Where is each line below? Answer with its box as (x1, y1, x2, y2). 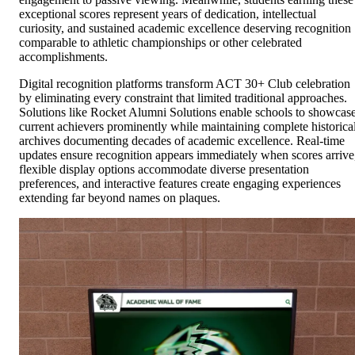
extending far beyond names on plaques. (19, 191, 220, 205)
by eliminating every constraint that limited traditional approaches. (19, 91, 347, 105)
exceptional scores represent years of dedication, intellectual (19, 7, 316, 21)
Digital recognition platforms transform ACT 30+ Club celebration (19, 77, 350, 91)
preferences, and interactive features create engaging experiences (19, 177, 341, 191)
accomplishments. (19, 50, 108, 64)
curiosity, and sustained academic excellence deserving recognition (19, 21, 351, 36)
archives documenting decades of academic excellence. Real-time (19, 134, 345, 148)
